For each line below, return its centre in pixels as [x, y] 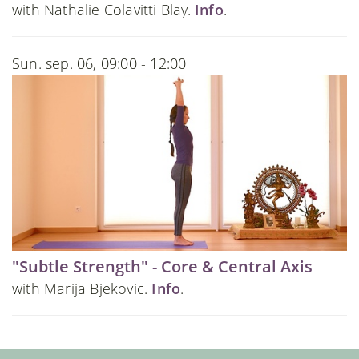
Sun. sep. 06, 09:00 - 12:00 [99, 64]
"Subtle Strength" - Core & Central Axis [162, 267]
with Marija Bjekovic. [82, 289]
